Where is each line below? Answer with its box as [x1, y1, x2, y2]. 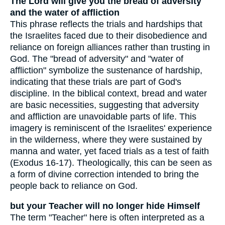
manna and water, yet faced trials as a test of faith [10, 146, 209, 156]
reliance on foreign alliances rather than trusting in [10, 42, 210, 52]
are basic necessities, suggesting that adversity [10, 99, 199, 110]
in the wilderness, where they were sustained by [10, 134, 202, 145]
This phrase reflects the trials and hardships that [10, 19, 202, 29]
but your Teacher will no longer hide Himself [10, 201, 200, 211]
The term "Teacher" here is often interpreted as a [10, 212, 204, 223]
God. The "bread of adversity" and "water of [10, 53, 183, 64]
